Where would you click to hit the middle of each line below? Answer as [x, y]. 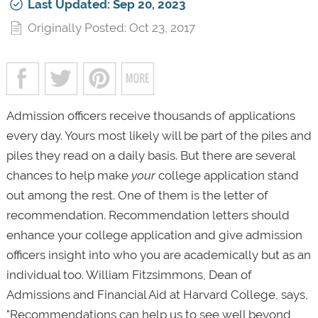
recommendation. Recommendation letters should [148, 215]
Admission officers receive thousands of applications [150, 115]
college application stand [227, 175]
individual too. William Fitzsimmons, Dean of [129, 274]
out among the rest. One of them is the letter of [137, 195]
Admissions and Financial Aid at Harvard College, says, [157, 294]
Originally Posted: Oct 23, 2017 [111, 27]
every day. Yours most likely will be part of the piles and [159, 135]
